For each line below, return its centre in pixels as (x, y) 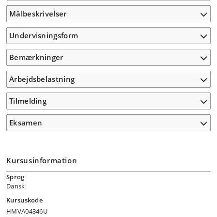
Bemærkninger (36, 57)
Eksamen (26, 123)
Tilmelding (28, 101)
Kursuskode (24, 200)
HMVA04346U (27, 211)
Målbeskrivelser (38, 14)
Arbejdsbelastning (42, 79)
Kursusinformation (42, 160)
